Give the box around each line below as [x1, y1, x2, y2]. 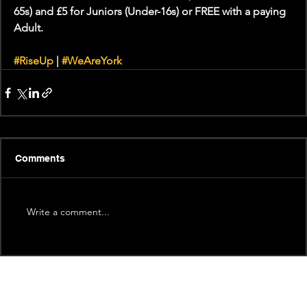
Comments [15, 153, 65, 164]
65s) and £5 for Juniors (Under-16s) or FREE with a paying [14, 5, 288, 19]
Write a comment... [27, 205, 110, 218]
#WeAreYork [62, 54, 122, 68]
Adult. [14, 21, 43, 35]
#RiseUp [14, 54, 53, 68]
